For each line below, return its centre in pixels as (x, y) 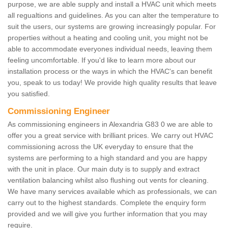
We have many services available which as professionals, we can (112, 192)
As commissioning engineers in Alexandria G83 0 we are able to (110, 124)
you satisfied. (30, 94)
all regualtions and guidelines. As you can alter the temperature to (113, 16)
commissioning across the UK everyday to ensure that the (101, 147)
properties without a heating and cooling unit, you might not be (108, 38)
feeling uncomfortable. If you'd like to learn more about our (102, 60)
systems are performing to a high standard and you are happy (107, 158)
